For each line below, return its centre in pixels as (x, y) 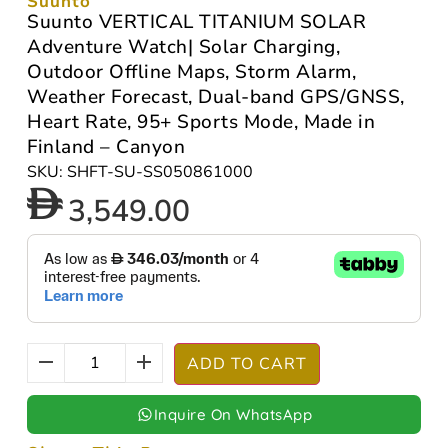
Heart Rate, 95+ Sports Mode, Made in (201, 121)
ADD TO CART (247, 363)
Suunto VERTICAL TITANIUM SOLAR (196, 21)
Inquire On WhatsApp (233, 414)
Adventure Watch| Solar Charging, (183, 46)
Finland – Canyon (106, 146)
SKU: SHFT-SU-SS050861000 (140, 171)
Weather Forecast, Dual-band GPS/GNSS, (216, 96)
